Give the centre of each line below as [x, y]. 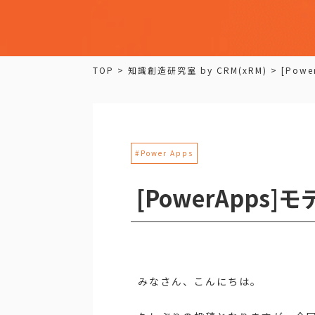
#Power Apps [164, 153]
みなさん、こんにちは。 [199, 282]
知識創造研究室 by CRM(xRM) [198, 70]
